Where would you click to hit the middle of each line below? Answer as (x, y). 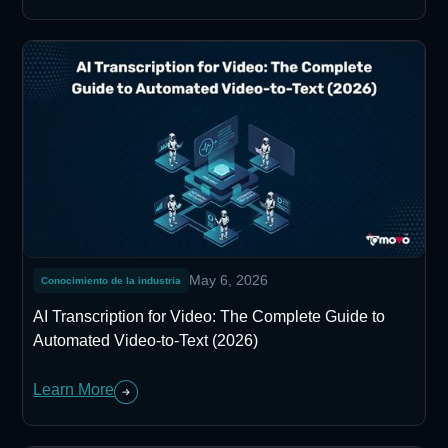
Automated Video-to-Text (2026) (146, 340)
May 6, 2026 (229, 279)
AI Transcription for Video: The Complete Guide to (209, 316)
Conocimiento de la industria (111, 280)
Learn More (74, 389)
